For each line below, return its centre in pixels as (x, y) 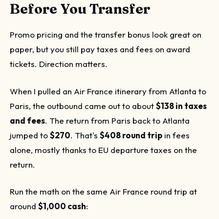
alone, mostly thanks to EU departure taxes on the (103, 150)
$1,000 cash (62, 206)
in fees (176, 135)
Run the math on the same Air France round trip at (103, 191)
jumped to (30, 135)
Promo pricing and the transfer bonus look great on (106, 34)
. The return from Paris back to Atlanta (117, 120)
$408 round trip (131, 135)
